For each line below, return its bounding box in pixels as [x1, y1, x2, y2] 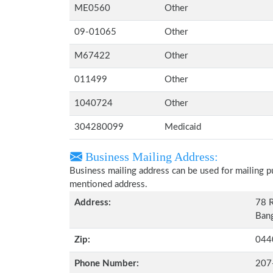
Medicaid [165, 122, 201, 132]
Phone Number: [74, 259, 139, 268]
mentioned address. [69, 180, 147, 189]
